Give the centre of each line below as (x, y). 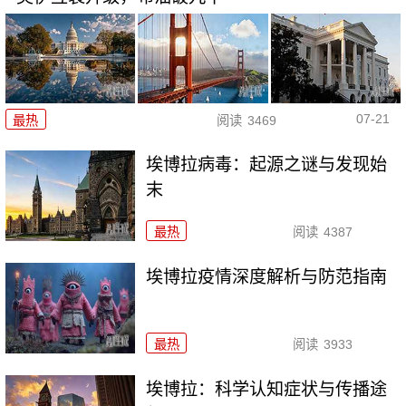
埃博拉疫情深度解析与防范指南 (267, 277)
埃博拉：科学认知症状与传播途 (267, 390)
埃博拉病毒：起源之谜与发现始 (267, 165)
